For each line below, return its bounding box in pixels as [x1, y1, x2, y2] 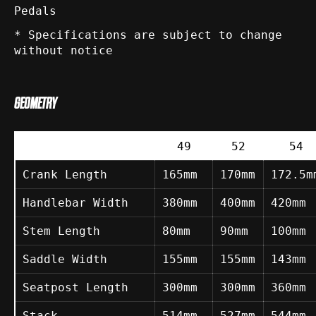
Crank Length [23, 168, 107, 182]
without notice [14, 44, 113, 58]
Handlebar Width [23, 196, 128, 210]
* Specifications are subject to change [14, 28, 282, 42]
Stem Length [23, 224, 100, 238]
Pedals [14, 4, 56, 18]
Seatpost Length [23, 281, 128, 295]
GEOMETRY [14, 94, 56, 114]
